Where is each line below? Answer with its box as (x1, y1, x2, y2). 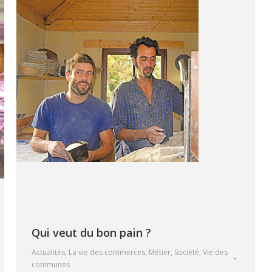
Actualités (32, 247, 65, 258)
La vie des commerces (69, 247, 145, 258)
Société (174, 247, 199, 258)
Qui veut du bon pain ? (32, 225, 151, 240)
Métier (149, 247, 171, 258)
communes (32, 259, 70, 270)
